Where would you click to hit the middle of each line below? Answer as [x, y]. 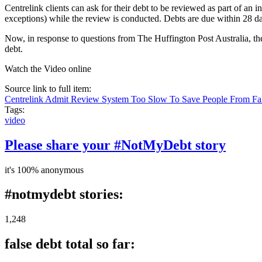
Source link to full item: [49, 88]
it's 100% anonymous [44, 170]
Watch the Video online [48, 68]
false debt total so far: [70, 244]
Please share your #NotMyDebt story [115, 145]
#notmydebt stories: [64, 194]
